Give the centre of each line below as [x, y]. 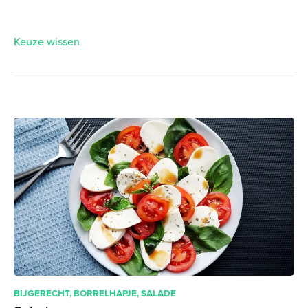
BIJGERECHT [42, 293]
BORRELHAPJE [105, 293]
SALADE [158, 293]
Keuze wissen [47, 42]
